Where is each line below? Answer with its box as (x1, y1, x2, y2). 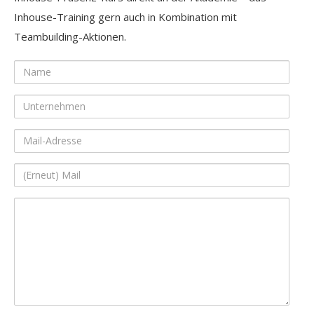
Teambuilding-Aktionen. (14, 29, 126, 43)
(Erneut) (13, 165, 53, 179)
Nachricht (13, 219, 58, 233)
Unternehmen (13, 96, 80, 111)
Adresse (13, 150, 54, 165)
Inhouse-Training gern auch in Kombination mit (14, 9, 237, 24)
